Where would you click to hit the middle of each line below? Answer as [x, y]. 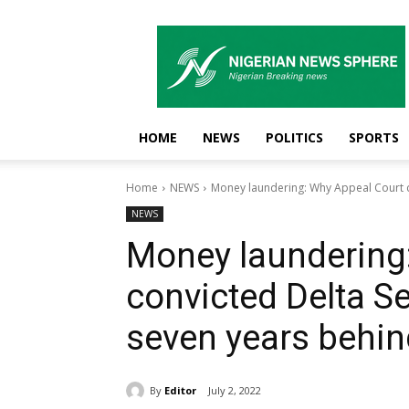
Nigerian [305, 34]
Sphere [301, 73]
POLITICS [294, 137]
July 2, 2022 [235, 391]
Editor [180, 390]
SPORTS [374, 137]
